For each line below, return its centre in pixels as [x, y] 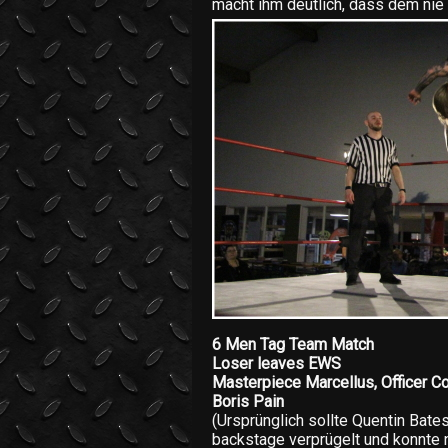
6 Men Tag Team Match [293, 344]
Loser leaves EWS [276, 363]
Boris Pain [248, 401]
